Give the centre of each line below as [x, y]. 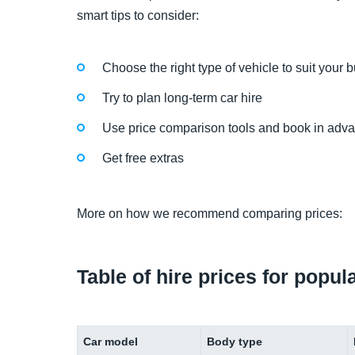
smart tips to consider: [138, 16]
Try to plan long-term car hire [182, 97]
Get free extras [143, 158]
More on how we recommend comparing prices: [210, 214]
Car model [111, 341]
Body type [235, 341]
